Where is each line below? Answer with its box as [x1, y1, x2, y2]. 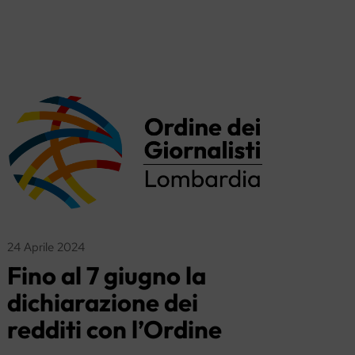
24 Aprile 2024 [7, 239, 86, 256]
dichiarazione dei [7, 286, 199, 318]
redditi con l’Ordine [7, 313, 223, 345]
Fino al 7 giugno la [7, 259, 207, 291]
